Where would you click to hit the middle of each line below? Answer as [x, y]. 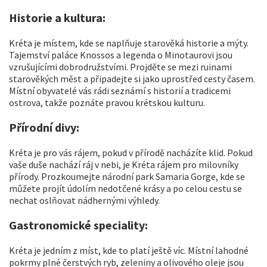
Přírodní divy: [44, 127]
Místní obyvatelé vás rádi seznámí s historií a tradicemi [120, 90]
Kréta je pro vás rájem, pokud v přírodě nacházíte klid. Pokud [131, 152]
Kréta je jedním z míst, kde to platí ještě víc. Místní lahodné [129, 250]
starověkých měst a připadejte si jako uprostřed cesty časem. [132, 78]
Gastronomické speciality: [78, 225]
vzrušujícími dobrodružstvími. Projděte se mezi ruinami [120, 66]
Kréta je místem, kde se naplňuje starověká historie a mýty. [129, 43]
